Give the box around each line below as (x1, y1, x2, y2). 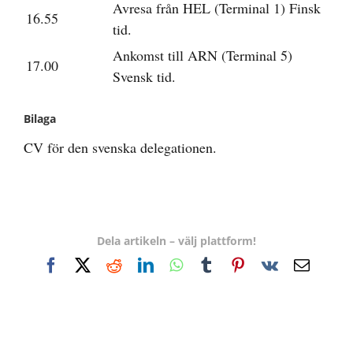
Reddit (121, 255, 164, 273)
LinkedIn (153, 255, 211, 273)
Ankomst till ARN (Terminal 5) (113, 45, 292, 65)
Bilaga (24, 110, 56, 126)
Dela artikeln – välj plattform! (97, 232, 256, 248)
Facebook (58, 255, 120, 273)
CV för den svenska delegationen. (24, 137, 217, 157)
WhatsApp (182, 255, 250, 273)
